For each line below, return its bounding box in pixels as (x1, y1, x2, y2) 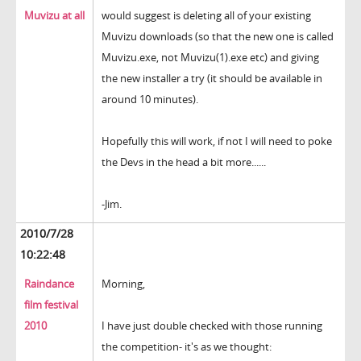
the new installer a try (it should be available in (102, 71, 322, 86)
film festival (24, 297, 78, 313)
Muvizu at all (24, 8, 85, 23)
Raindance (24, 276, 74, 292)
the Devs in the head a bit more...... (102, 155, 266, 170)
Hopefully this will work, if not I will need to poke (102, 134, 332, 149)
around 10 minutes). (102, 92, 198, 107)
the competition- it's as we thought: (102, 339, 272, 355)
